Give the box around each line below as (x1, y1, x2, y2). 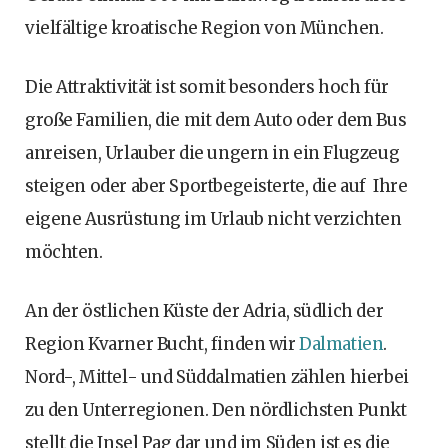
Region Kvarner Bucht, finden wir (25, 333, 300, 356)
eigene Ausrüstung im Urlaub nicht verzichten (25, 208, 402, 231)
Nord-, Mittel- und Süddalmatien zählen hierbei (25, 366, 409, 389)
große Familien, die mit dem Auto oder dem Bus (25, 109, 407, 132)
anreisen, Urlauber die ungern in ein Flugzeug (25, 142, 400, 165)
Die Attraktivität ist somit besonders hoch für (25, 76, 389, 99)
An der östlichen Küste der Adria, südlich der (25, 300, 384, 323)
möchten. (25, 241, 103, 264)
